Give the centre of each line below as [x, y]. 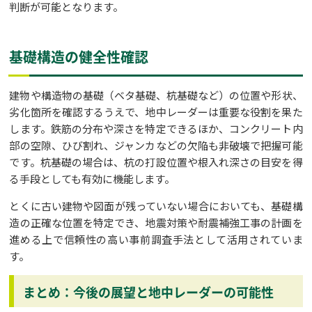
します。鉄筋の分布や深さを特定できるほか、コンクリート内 [156, 129]
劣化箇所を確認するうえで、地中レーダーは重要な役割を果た [156, 112]
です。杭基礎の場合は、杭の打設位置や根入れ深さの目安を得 [156, 162]
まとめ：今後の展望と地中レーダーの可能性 [149, 292]
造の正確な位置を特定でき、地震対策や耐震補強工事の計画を [156, 223]
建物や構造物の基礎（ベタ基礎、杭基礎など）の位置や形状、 [156, 95]
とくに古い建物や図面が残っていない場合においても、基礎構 [156, 206]
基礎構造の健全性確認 [79, 57]
